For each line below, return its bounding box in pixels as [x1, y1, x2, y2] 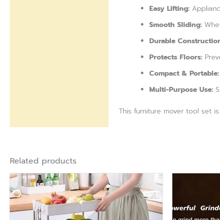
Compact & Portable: [149, 68, 219, 79]
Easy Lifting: [149, 3, 190, 14]
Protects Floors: [149, 52, 202, 63]
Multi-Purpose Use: [149, 84, 213, 95]
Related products [10, 155, 77, 167]
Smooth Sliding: [149, 20, 202, 30]
